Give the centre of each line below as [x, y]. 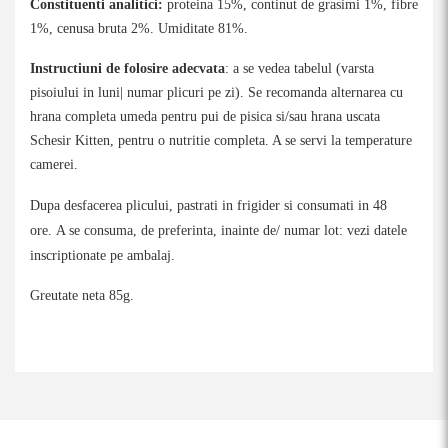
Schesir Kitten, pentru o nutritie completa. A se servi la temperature [221, 140]
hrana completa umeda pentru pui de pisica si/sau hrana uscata [205, 116]
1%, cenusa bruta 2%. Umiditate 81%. [139, 28]
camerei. [54, 164]
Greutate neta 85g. [84, 295]
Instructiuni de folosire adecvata [127, 68]
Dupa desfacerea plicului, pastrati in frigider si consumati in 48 [208, 205]
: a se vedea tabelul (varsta [299, 68]
